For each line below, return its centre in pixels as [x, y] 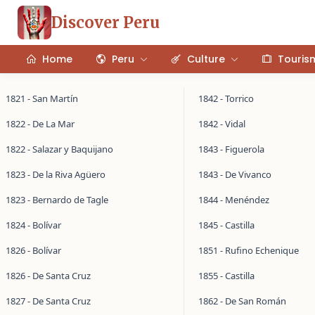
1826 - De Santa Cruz [48, 276]
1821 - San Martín [42, 98]
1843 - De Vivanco [234, 174]
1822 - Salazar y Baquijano [59, 149]
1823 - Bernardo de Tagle [57, 200]
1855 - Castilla [226, 276]
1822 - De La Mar [40, 124]
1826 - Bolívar [33, 250]
